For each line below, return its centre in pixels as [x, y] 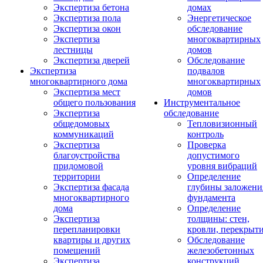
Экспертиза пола [87, 18]
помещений [77, 250]
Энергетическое [219, 18]
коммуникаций [84, 134]
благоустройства [87, 155]
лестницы [73, 50]
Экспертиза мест [87, 92]
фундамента [211, 198]
